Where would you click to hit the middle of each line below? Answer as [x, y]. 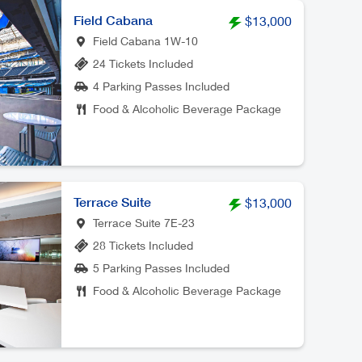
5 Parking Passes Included [161, 268]
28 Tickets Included [143, 245]
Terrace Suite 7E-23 [144, 223]
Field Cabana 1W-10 [145, 41]
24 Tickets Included [143, 63]
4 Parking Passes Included [161, 86]
